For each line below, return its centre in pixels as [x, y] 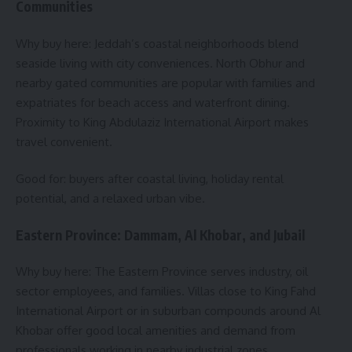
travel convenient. [64, 141]
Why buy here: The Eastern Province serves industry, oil [162, 272]
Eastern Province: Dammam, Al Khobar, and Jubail [160, 235]
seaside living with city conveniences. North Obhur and [160, 63]
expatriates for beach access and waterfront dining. [153, 102]
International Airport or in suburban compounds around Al [168, 311]
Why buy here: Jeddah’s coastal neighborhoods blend [157, 43]
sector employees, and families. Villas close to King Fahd [166, 291]
